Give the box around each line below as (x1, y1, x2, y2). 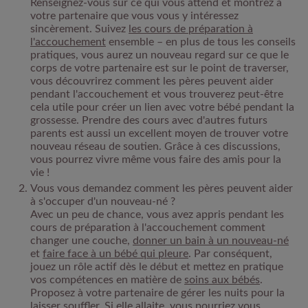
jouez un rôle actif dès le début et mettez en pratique (30, 261, 283, 272)
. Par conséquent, (188, 247, 272, 259)
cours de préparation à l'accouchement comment (30, 221, 265, 233)
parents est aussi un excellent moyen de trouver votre (30, 127, 288, 139)
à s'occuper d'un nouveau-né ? (30, 195, 175, 207)
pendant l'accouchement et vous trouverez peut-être (30, 88, 283, 100)
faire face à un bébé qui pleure (43, 247, 188, 259)
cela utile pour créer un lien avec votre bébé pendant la (30, 101, 294, 113)
